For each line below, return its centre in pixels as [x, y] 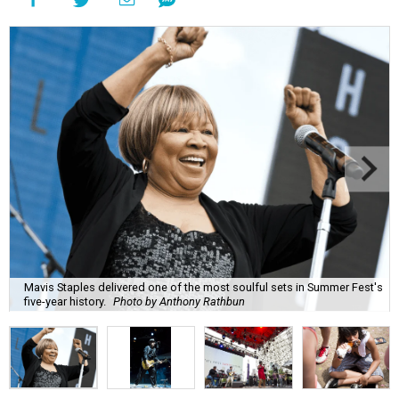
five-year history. [65, 301]
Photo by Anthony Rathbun [179, 301]
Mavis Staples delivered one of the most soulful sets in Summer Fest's [204, 287]
